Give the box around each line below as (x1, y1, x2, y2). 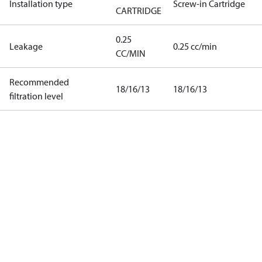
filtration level (9, 90, 63, 102)
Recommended (9, 76, 69, 88)
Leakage (9, 40, 43, 52)
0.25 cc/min (173, 40, 217, 52)
